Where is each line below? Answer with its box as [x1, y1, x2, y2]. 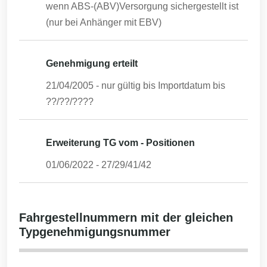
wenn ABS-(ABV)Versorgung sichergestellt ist [46, 1, 238, 11]
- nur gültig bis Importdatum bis [94, 80, 225, 91]
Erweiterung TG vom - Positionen [46, 138, 195, 148]
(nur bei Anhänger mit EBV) [46, 17, 162, 27]
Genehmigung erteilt [46, 58, 138, 69]
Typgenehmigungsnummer [19, 225, 170, 238]
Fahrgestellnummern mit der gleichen [19, 211, 233, 224]
